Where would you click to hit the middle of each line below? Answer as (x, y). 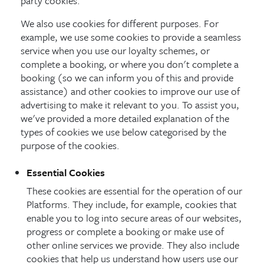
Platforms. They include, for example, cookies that (132, 204)
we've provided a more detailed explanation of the (125, 118)
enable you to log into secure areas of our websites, (134, 217)
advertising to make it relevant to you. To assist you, (130, 104)
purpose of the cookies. (70, 145)
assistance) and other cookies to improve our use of (130, 91)
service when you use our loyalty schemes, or (115, 50)
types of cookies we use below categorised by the (123, 131)
